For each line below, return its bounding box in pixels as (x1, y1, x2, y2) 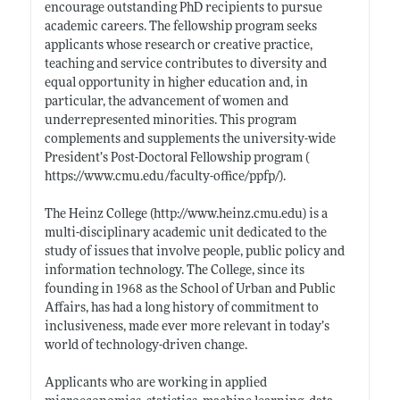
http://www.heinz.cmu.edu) (153, 207, 306, 221)
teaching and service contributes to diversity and (44, 57, 327, 71)
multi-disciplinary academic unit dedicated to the (44, 226, 327, 240)
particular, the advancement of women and (44, 95, 288, 109)
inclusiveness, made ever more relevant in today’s (44, 320, 329, 334)
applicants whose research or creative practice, (44, 38, 312, 53)
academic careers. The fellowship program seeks (44, 20, 317, 34)
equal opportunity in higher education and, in (44, 76, 308, 90)
